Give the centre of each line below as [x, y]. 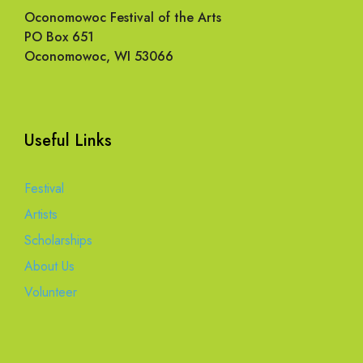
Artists [41, 214]
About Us [49, 266]
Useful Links [68, 140]
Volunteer [51, 292]
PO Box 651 [59, 36]
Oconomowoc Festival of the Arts [123, 17]
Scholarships [58, 240]
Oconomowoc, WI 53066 [99, 56]
